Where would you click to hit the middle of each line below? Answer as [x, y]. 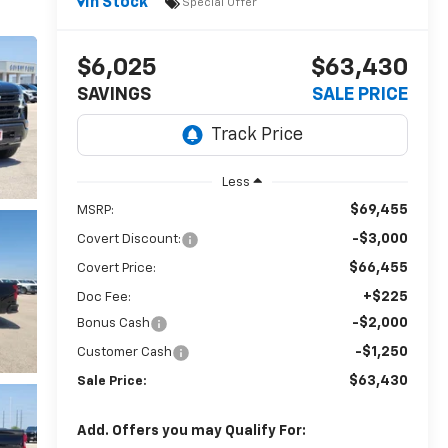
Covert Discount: [128, 239]
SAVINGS [113, 95]
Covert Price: [116, 268]
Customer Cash [124, 352]
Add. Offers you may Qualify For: [191, 430]
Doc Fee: [103, 297]
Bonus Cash [113, 323]
